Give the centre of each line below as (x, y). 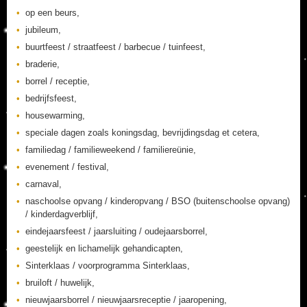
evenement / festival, (67, 167)
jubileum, (43, 30)
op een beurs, (52, 13)
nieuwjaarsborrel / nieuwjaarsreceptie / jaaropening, (126, 300)
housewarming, (55, 115)
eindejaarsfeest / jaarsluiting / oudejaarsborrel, (116, 231)
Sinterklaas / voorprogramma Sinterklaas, (108, 266)
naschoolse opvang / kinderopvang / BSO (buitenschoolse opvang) (158, 201)
